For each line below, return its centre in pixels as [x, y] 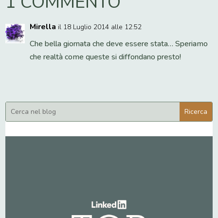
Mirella [43, 27]
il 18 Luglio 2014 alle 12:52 [100, 27]
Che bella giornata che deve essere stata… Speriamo [119, 44]
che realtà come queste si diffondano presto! [106, 57]
